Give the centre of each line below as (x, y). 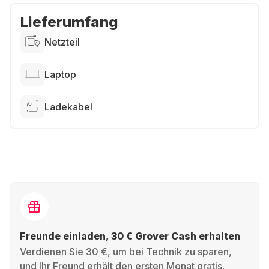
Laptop (60, 74)
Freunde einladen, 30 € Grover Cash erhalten (130, 236)
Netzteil (62, 42)
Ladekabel (68, 107)
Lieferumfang (69, 22)
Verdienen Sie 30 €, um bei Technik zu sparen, (126, 252)
